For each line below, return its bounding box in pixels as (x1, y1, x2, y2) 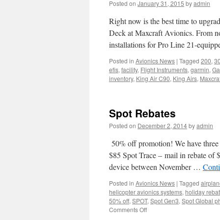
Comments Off (109, 205, 147, 214)
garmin (191, 65, 209, 74)
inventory (109, 74, 133, 82)
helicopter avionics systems (109, 188, 182, 196)
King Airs (173, 74, 197, 82)
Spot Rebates (109, 106, 176, 120)
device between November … (109, 162, 203, 172)
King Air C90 (136, 74, 170, 82)
